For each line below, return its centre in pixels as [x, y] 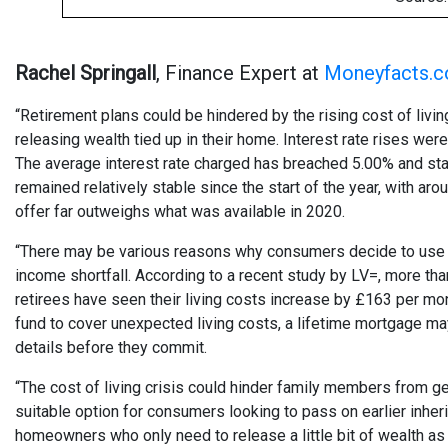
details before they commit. [111, 347]
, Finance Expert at [240, 73]
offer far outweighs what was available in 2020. [180, 211]
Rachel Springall [85, 73]
